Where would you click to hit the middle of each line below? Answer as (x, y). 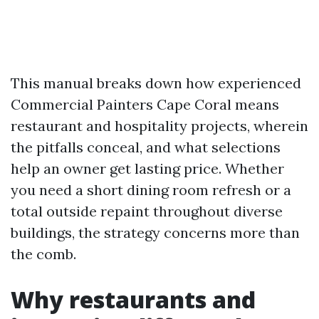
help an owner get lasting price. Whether (147, 168)
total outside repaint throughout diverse (147, 211)
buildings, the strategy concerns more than (155, 232)
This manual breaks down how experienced (156, 83)
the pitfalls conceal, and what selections (146, 147)
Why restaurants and (133, 299)
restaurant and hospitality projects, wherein (159, 126)
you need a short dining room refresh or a (151, 190)
